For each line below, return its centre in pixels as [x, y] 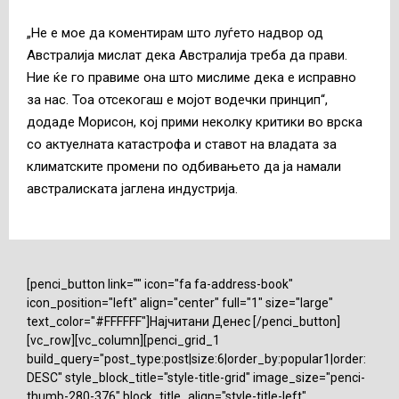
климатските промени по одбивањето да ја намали [184, 167]
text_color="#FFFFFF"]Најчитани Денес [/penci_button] [183, 322]
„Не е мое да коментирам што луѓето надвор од [175, 33]
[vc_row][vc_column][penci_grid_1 [123, 341]
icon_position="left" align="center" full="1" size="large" [180, 303]
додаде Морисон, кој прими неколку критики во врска [195, 122]
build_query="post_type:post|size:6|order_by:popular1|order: [196, 359]
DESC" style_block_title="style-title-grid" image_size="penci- [196, 378]
